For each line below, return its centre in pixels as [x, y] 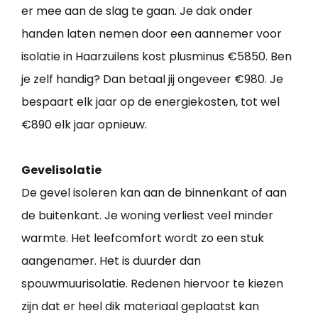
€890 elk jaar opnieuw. [84, 125]
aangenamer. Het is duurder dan [111, 261]
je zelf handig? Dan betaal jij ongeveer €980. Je [152, 79]
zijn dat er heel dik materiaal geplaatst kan [140, 307]
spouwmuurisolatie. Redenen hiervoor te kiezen [152, 284]
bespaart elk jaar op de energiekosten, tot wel [150, 102]
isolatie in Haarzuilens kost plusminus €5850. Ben [157, 57]
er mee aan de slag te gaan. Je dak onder [137, 11]
